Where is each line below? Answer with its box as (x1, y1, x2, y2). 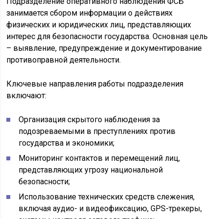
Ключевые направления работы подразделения (6, 79, 184, 89)
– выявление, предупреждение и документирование (6, 44, 202, 53)
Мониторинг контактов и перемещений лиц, (19, 153, 180, 163)
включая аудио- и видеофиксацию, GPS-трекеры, (19, 204, 202, 214)
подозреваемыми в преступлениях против (19, 127, 176, 136)
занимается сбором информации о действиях (6, 8, 173, 18)
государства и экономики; (19, 138, 115, 148)
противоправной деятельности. (6, 55, 121, 65)
